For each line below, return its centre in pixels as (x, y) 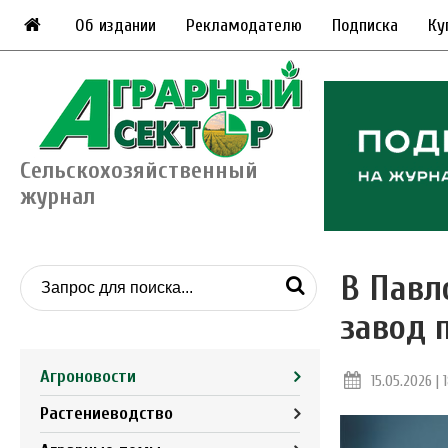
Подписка (365, 25)
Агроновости (88, 376)
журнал (57, 196)
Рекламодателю (244, 25)
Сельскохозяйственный (139, 170)
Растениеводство (106, 413)
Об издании (116, 25)
